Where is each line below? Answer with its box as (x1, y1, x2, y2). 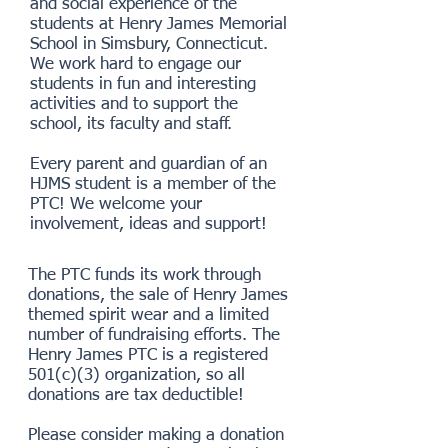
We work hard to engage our (30, 56, 241, 73)
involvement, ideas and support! (30, 216, 267, 233)
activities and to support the (30, 96, 238, 113)
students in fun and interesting (30, 76, 256, 93)
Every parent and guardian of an (30, 156, 267, 173)
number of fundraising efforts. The (28, 327, 280, 344)
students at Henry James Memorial (30, 16, 287, 33)
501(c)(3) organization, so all (28, 367, 245, 384)
